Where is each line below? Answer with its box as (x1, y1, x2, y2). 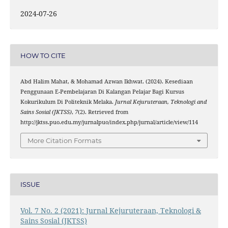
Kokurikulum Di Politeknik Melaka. (20, 98, 115, 106)
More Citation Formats (27, 136, 101, 145)
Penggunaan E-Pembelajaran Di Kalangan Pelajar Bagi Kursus (20, 88, 184, 96)
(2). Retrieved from (77, 108, 128, 116)
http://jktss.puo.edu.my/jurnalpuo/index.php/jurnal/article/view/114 (20, 119, 198, 126)
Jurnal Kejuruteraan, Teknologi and (115, 98, 207, 106)
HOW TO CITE (20, 51, 66, 60)
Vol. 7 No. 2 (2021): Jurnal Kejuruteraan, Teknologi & (20, 205, 201, 215)
